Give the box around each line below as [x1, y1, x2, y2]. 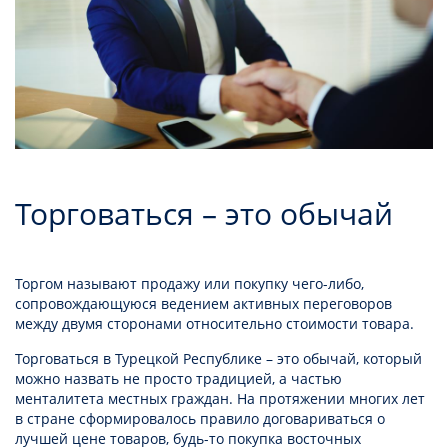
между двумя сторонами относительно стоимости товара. [15, 313, 418, 333]
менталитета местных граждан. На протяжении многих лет [15, 388, 425, 408]
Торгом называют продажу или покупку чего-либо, [15, 273, 364, 293]
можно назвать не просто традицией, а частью [15, 368, 342, 388]
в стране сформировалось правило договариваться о [15, 408, 385, 428]
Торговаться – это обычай [15, 192, 393, 234]
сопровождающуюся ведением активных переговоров [15, 293, 392, 313]
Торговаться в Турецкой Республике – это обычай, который [15, 348, 422, 368]
